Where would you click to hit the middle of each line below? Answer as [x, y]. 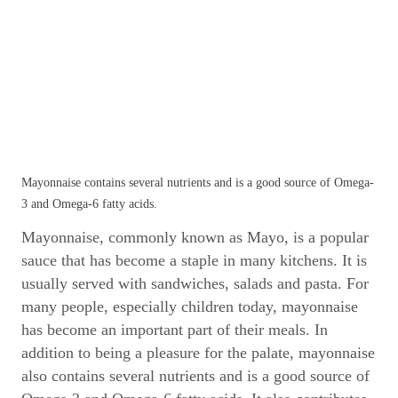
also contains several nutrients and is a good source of [195, 376]
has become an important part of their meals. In [175, 330]
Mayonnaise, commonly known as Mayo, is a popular [195, 237]
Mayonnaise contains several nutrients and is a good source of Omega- [198, 183]
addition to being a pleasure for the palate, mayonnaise [198, 353]
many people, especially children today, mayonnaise [190, 306]
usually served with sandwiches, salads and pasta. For [195, 283]
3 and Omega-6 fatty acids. [89, 204]
